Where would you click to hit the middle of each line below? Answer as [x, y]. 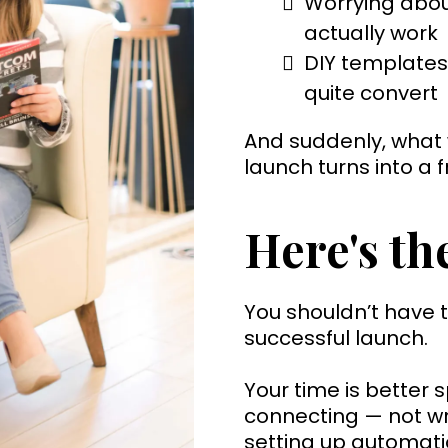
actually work [371, 32]
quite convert [371, 92]
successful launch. [336, 337]
